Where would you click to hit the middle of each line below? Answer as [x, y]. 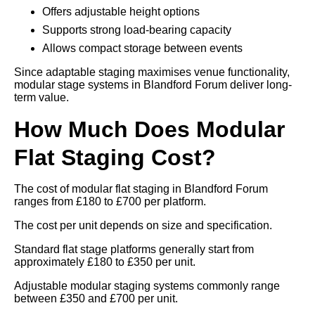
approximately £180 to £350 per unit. [105, 262]
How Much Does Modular [149, 129]
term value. [41, 97]
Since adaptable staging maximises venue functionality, [152, 72]
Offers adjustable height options [121, 11]
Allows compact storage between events [142, 48]
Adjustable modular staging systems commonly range [147, 285]
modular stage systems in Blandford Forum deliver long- [153, 84]
